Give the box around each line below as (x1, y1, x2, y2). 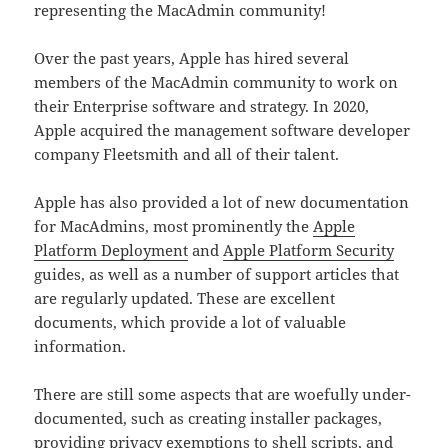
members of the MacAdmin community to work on (34, 72, 399, 93)
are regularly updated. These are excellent (34, 288, 336, 309)
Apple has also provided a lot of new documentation (34, 192, 410, 213)
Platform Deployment (34, 240, 189, 261)
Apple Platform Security (223, 240, 395, 261)
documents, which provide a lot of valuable (34, 312, 347, 333)
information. (34, 336, 127, 357)
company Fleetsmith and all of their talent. (34, 144, 340, 165)
